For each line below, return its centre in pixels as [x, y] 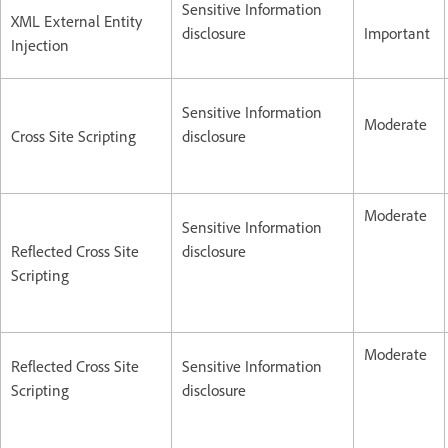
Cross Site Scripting [73, 135]
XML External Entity [76, 20]
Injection [40, 44]
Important [397, 32]
